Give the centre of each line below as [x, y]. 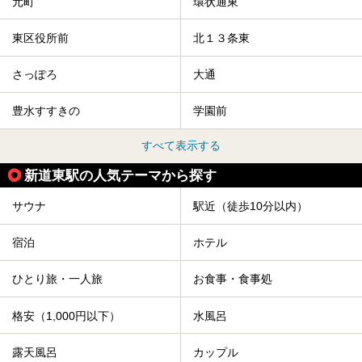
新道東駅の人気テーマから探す [120, 176]
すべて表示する [181, 146]
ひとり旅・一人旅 [57, 279]
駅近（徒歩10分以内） [250, 206]
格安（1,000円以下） [66, 316]
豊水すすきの [46, 111]
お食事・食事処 [233, 279]
